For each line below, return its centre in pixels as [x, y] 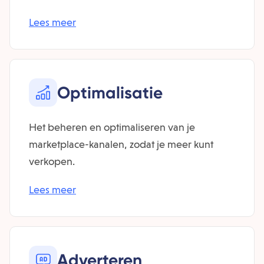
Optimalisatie [110, 93]
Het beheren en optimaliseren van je [112, 127]
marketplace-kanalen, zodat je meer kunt [121, 144]
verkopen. [52, 161]
